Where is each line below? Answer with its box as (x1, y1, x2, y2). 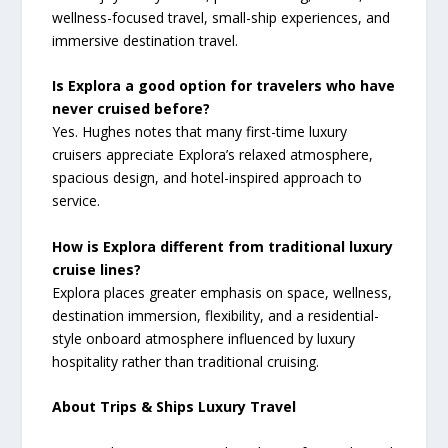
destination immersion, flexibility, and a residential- (52, 305, 380, 325)
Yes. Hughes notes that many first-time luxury (52, 122, 348, 142)
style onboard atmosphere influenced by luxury (52, 328, 356, 348)
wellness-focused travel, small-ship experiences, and (52, 7, 391, 27)
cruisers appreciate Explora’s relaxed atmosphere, (52, 145, 374, 165)
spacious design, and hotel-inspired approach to (52, 168, 363, 188)
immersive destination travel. (52, 30, 239, 50)
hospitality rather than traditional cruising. (52, 351, 320, 371)
